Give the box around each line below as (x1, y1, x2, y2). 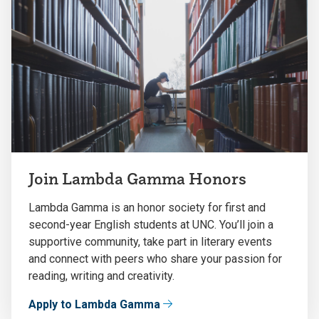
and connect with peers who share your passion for (28, 251, 282, 266)
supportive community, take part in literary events (28, 234, 272, 249)
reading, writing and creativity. (28, 268, 174, 283)
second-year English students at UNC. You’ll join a (28, 217, 273, 231)
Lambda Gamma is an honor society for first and (28, 200, 266, 214)
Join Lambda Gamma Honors (28, 167, 246, 189)
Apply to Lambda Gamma (28, 297, 160, 311)
